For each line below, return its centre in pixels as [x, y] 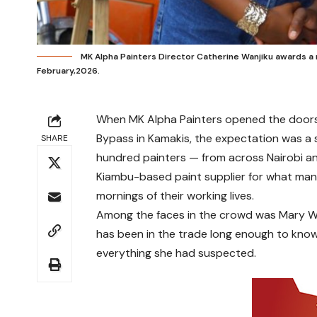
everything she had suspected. [177, 253]
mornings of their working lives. [175, 196]
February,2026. [68, 71]
